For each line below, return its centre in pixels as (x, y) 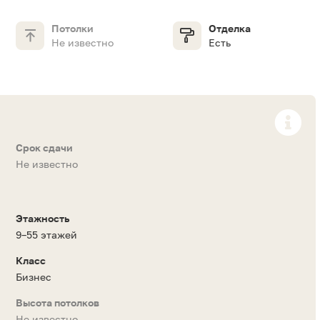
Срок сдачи (44, 148)
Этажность (42, 219)
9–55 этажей (46, 235)
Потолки (72, 29)
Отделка (230, 29)
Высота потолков (57, 303)
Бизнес (34, 277)
